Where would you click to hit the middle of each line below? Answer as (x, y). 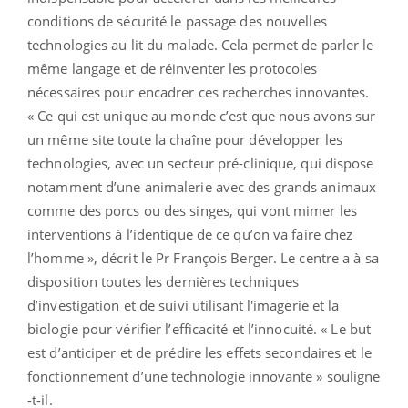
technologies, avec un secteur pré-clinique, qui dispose (201, 163)
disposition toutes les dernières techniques (163, 282)
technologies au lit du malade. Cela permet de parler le (201, 45)
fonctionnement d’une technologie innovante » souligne (204, 377)
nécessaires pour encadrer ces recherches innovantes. (199, 92)
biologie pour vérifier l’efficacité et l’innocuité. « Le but (199, 329)
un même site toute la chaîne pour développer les (185, 140)
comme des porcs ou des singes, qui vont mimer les (192, 211)
